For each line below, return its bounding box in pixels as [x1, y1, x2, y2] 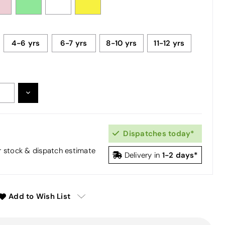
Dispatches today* [119, 128, 195, 138]
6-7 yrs [60, 38, 87, 48]
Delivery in [122, 150, 162, 160]
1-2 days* [162, 150, 198, 160]
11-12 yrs [154, 38, 185, 48]
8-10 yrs [106, 38, 137, 48]
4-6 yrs [11, 38, 40, 48]
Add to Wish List [9, 191, 71, 201]
